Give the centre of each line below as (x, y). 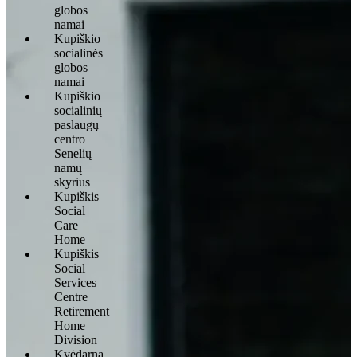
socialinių (78, 110)
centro (70, 139)
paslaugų (76, 124)
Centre (71, 296)
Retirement (82, 311)
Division (76, 339)
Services (75, 282)
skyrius (72, 182)
